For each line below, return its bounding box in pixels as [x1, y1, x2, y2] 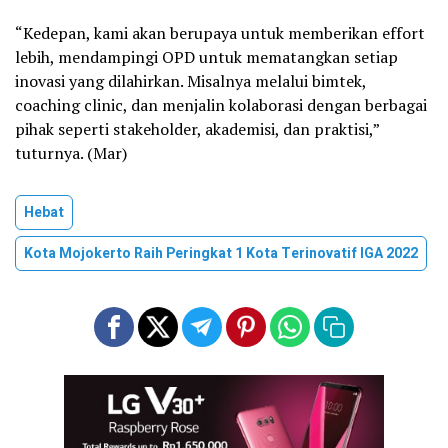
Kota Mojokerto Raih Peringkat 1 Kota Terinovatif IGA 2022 [24, 243, 418, 265]
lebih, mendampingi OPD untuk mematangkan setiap [15, 46, 398, 69]
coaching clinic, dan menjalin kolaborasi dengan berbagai [15, 94, 427, 117]
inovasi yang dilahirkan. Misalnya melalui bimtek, [15, 70, 366, 93]
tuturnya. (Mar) [15, 142, 127, 165]
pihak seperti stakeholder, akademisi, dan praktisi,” [15, 118, 379, 141]
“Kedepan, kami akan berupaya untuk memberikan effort [15, 22, 425, 45]
